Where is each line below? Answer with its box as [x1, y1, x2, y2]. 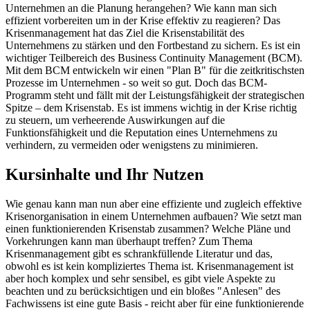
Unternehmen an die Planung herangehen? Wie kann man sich [6, 1, 277, 14]
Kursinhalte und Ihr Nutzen [6, 165, 203, 183]
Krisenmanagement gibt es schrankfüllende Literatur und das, [6, 247, 273, 259]
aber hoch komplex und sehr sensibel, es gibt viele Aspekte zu [6, 272, 275, 284]
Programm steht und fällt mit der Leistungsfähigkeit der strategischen [6, 89, 304, 101]
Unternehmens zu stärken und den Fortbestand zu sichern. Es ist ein [6, 39, 300, 51]
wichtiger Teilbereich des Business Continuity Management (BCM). [6, 51, 302, 64]
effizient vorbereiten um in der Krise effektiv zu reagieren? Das [6, 14, 280, 26]
